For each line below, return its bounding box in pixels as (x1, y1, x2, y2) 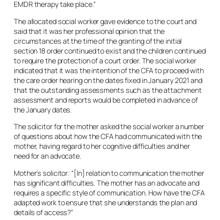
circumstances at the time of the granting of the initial (14, 36, 182, 46)
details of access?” (14, 207, 74, 217)
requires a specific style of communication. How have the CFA (14, 188, 205, 197)
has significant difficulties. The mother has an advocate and (14, 178, 199, 188)
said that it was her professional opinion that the (14, 26, 165, 36)
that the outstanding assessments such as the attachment (14, 85, 202, 95)
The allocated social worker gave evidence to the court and (14, 16, 197, 26)
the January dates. (14, 105, 72, 114)
